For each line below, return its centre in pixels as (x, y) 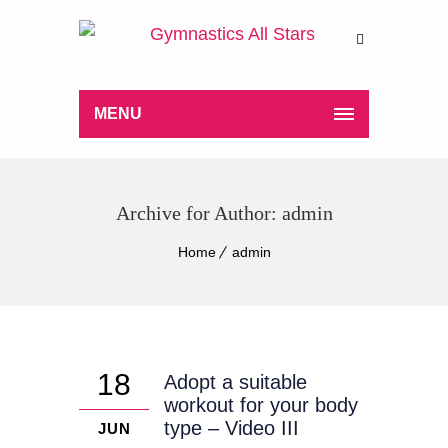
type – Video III (231, 428)
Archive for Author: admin (224, 213)
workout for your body (261, 405)
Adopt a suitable (235, 382)
